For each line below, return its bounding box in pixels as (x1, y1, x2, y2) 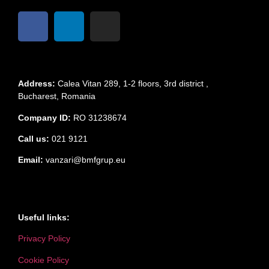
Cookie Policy (18, 255, 69, 265)
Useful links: (18, 212, 70, 222)
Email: (18, 155, 43, 165)
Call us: (18, 133, 49, 144)
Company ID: (18, 112, 71, 122)
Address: (18, 79, 55, 89)
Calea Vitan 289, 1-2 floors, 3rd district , (55, 79, 208, 89)
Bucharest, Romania (18, 91, 98, 101)
